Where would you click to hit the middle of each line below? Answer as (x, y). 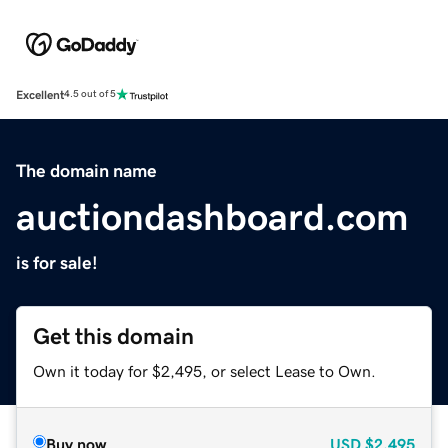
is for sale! (57, 262)
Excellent (40, 94)
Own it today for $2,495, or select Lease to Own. (204, 370)
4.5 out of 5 (90, 94)
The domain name (86, 170)
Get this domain (113, 336)
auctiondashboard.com (212, 216)
